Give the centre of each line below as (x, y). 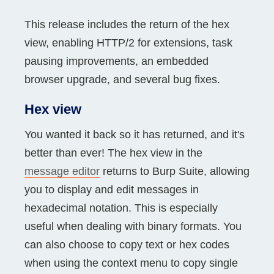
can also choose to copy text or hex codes (127, 245)
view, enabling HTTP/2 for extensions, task (128, 43)
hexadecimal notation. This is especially (121, 208)
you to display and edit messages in (112, 190)
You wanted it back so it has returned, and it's (135, 135)
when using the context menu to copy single (131, 263)
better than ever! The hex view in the (113, 153)
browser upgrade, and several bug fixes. (122, 79)
